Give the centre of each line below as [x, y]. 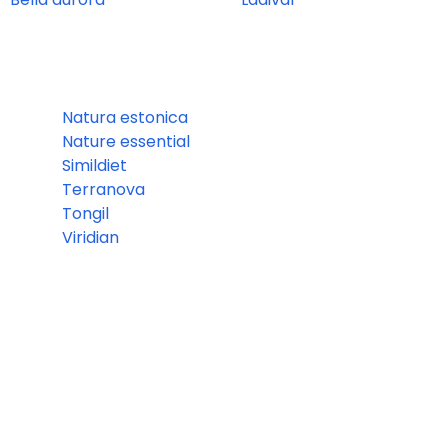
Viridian [90, 238]
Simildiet [94, 166]
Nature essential [125, 142]
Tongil [85, 214]
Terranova [103, 190]
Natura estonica [124, 118]
